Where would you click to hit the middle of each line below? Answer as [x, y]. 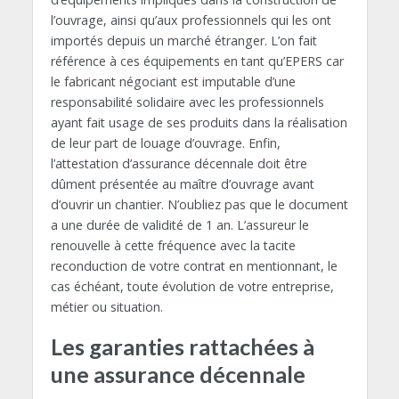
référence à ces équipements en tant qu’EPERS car [197, 61]
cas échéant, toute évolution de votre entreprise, [192, 286]
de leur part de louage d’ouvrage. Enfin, [165, 142]
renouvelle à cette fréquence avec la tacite [173, 245]
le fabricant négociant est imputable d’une [173, 81]
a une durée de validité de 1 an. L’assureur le [179, 224]
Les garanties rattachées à [182, 346]
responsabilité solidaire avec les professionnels [187, 102]
